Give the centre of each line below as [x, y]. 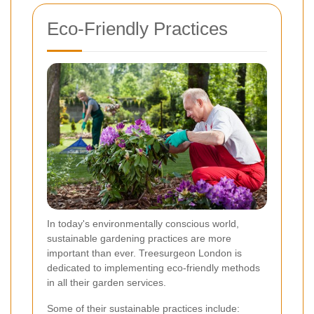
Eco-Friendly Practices [137, 28]
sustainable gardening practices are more [139, 238]
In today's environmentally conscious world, [143, 223]
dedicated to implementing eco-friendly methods [153, 267]
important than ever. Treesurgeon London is [144, 253]
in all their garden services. [107, 282]
